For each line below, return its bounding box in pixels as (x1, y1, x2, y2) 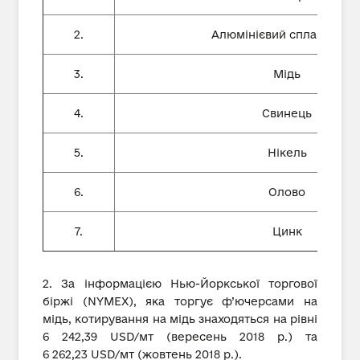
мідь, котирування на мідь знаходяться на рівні (43, 313, 317, 325)
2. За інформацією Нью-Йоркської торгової (43, 277, 317, 290)
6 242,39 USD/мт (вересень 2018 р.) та (43, 330, 317, 343)
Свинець (262, 107, 312, 120)
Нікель (267, 146, 307, 159)
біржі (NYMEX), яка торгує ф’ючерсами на (43, 295, 317, 308)
